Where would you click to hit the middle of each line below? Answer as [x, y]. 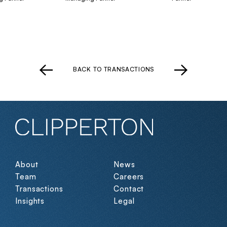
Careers [129, 177]
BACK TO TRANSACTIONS [113, 69]
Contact [129, 189]
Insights [30, 201]
